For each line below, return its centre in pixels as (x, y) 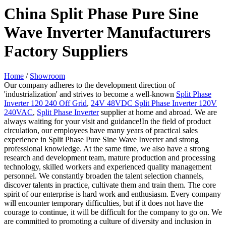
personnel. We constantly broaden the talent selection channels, (104, 176)
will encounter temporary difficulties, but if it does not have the (104, 203)
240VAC (18, 112)
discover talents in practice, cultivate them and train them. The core (110, 185)
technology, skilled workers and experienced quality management (108, 166)
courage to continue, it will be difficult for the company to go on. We (113, 212)
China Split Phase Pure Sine (101, 14)
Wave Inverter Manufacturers (107, 33)
